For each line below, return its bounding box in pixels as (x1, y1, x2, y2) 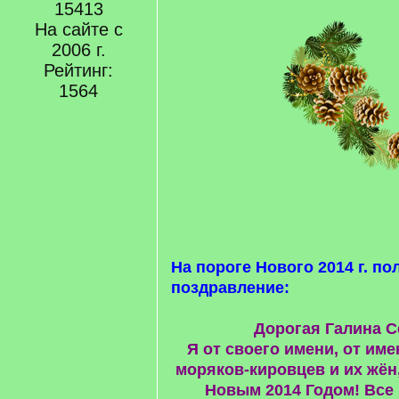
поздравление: (171, 278, 289, 297)
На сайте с (34, 20, 123, 39)
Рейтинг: (44, 61, 113, 80)
